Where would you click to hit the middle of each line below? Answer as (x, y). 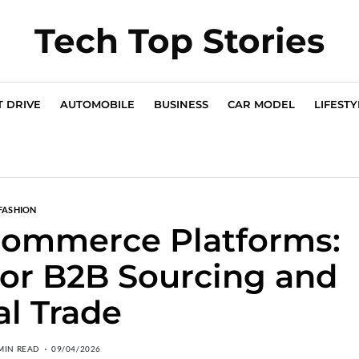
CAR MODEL (261, 104)
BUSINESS (181, 104)
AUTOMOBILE (97, 104)
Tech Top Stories (179, 41)
